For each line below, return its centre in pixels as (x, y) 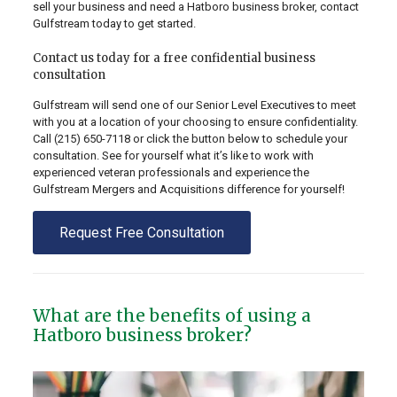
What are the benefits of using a (171, 316)
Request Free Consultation (141, 233)
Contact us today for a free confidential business (174, 58)
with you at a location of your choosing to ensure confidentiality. (195, 122)
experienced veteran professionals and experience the (171, 173)
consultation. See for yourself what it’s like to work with (173, 156)
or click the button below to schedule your (238, 139)
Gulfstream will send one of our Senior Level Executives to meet (194, 105)
